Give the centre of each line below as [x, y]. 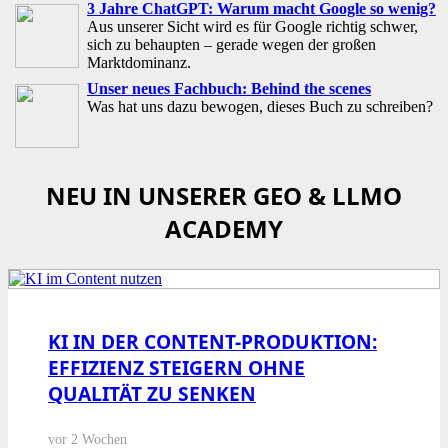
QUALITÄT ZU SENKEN [152, 393]
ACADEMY [224, 228]
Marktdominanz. [139, 62]
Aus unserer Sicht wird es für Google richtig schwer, [252, 26]
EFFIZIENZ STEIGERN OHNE [176, 367]
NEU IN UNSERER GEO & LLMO [224, 195]
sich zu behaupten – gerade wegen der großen [231, 44]
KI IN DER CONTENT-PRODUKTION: [212, 341]
